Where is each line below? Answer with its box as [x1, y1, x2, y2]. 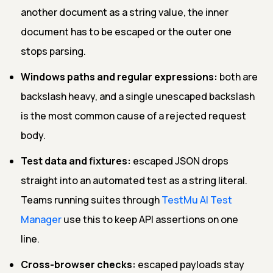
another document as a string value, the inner [21, 5, 229, 19]
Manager [21, 212, 62, 226]
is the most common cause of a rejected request [21, 108, 246, 122]
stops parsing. [21, 44, 86, 58]
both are [218, 69, 258, 83]
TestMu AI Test [161, 193, 232, 207]
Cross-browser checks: [21, 257, 136, 271]
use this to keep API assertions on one [62, 212, 238, 226]
